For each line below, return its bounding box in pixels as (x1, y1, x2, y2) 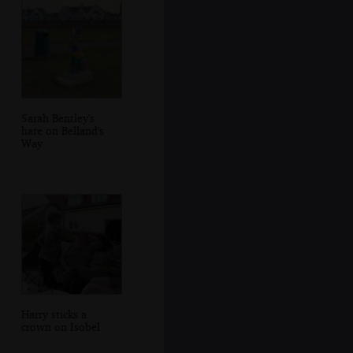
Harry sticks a (20, 307, 87, 321)
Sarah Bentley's (20, 110, 95, 124)
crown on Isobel (20, 319, 100, 333)
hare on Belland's (20, 123, 104, 137)
